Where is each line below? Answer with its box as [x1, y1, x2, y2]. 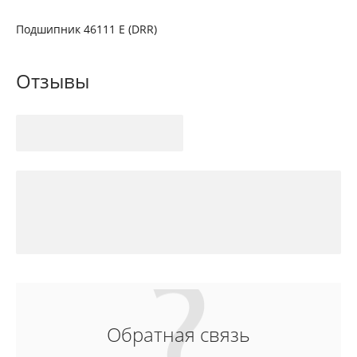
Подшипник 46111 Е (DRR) [16, 22, 157, 37]
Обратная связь [107, 321, 250, 347]
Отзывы [16, 68, 89, 94]
